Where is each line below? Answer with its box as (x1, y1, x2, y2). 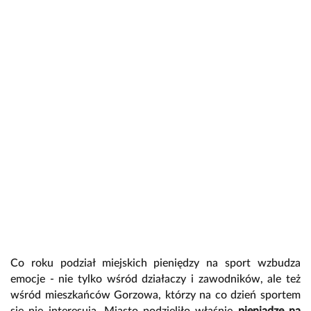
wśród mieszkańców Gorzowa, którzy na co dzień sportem (10, 289, 301, 301)
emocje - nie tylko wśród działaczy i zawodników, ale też (10, 273, 301, 285)
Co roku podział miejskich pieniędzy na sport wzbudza (10, 257, 301, 269)
